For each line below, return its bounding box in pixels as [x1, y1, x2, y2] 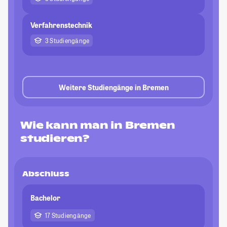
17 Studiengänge [45, 211, 91, 220]
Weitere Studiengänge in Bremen [58, 82, 169, 92]
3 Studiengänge [45, 36, 90, 45]
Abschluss [22, 169, 69, 179]
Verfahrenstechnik [30, 20, 92, 30]
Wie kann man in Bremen [20, 119, 175, 132]
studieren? [20, 132, 90, 145]
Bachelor [30, 193, 60, 203]
